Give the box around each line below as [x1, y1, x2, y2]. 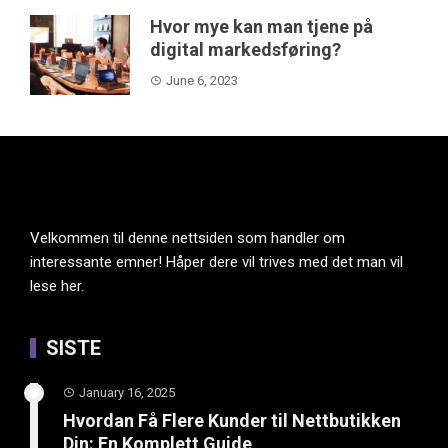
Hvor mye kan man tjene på [150, 16, 373, 38]
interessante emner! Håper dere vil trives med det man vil [30, 253, 403, 272]
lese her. [30, 277, 84, 296]
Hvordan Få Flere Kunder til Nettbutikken [63, 410, 401, 432]
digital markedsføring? [150, 39, 341, 61]
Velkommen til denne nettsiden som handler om [30, 229, 345, 248]
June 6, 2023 [166, 73, 238, 89]
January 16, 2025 [79, 385, 175, 401]
